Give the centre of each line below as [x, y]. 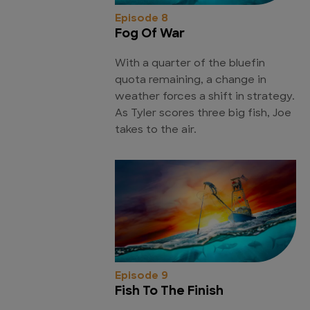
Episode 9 [142, 276]
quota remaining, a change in [191, 81]
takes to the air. [156, 131]
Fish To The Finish [169, 291]
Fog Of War [150, 35]
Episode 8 [142, 19]
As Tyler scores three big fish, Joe [203, 114]
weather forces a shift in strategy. [205, 98]
